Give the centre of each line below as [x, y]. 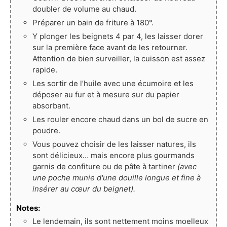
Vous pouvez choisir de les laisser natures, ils [114, 144]
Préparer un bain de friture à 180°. [93, 22]
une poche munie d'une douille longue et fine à [117, 177]
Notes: [28, 208]
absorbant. [51, 105]
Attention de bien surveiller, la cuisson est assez [119, 58]
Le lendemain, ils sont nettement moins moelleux [120, 221]
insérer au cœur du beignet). [84, 188]
